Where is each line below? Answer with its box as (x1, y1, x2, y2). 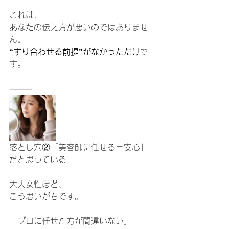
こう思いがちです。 (9, 192, 83, 200)
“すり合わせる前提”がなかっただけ (9, 48, 140, 56)
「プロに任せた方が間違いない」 (9, 217, 132, 225)
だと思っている (9, 155, 66, 164)
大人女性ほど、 (9, 180, 66, 188)
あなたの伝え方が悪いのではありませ (9, 23, 148, 31)
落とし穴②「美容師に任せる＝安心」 (9, 143, 148, 151)
